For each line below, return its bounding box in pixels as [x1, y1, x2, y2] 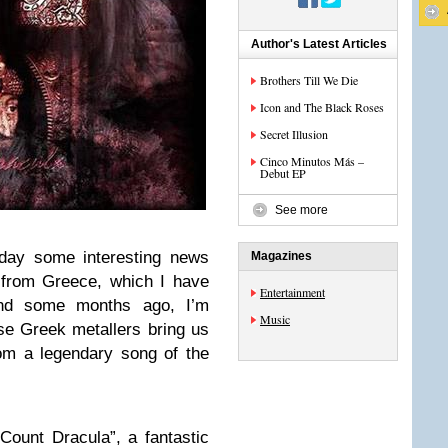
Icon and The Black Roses [260, 99, 384, 115]
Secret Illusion [260, 126, 328, 142]
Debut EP [260, 165, 306, 181]
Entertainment [260, 284, 325, 300]
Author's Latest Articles [251, 37, 387, 51]
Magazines [251, 249, 312, 263]
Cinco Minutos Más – [260, 153, 364, 169]
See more [275, 203, 328, 217]
